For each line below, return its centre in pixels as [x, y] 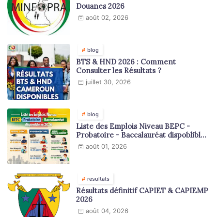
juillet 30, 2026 [108, 82]
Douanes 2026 [100, 6]
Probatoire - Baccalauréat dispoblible [140, 135]
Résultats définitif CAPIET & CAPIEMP [142, 190]
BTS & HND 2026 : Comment [126, 62]
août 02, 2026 [107, 17]
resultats [98, 178]
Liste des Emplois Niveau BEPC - [133, 126]
